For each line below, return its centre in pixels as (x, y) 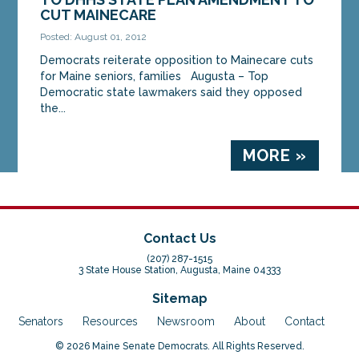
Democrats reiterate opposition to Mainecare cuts (177, 60)
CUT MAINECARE (99, 14)
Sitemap (179, 299)
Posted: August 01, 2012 (94, 36)
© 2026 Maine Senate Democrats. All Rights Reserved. (179, 347)
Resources (110, 322)
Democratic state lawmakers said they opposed (171, 92)
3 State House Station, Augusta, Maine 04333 (179, 270)
